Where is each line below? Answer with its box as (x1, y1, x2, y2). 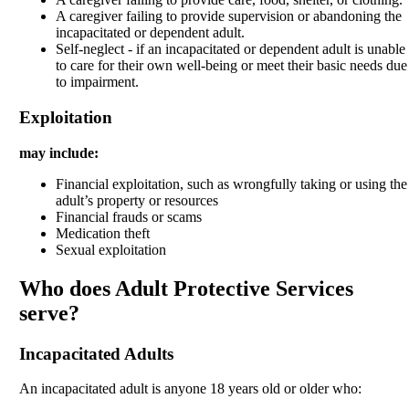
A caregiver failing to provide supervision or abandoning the (55, 8, 402, 25)
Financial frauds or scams (55, 208, 202, 225)
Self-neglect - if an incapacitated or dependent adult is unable (55, 41, 405, 58)
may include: (18, 144, 99, 161)
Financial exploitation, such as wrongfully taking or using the (55, 175, 407, 192)
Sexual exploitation (55, 241, 166, 257)
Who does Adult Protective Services (18, 276, 353, 300)
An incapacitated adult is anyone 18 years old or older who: (18, 381, 362, 397)
